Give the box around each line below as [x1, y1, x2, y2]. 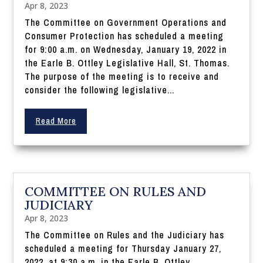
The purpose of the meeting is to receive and [25, 70, 220, 83]
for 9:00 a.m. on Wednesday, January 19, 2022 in [25, 43, 227, 56]
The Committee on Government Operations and [25, 16, 227, 29]
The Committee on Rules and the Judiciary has [25, 228, 225, 242]
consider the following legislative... [25, 83, 175, 97]
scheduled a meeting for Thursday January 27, [25, 242, 222, 255]
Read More [35, 116, 76, 127]
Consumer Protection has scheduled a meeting [25, 29, 224, 43]
